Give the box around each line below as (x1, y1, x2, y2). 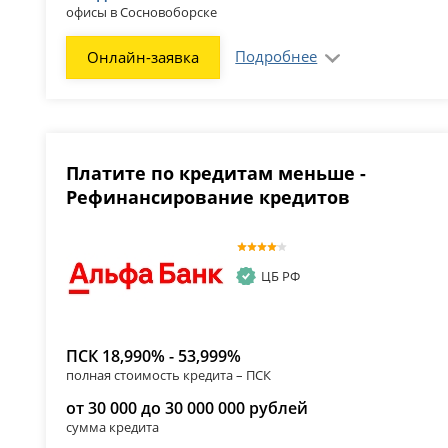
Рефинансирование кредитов (66, 184, 351, 209)
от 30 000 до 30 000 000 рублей (66, 396, 309, 419)
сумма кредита (66, 417, 160, 436)
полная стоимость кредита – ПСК (66, 365, 272, 384)
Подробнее (235, 45, 318, 66)
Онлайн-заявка (87, 46, 200, 67)
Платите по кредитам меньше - (66, 160, 367, 185)
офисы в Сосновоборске (66, 2, 218, 21)
